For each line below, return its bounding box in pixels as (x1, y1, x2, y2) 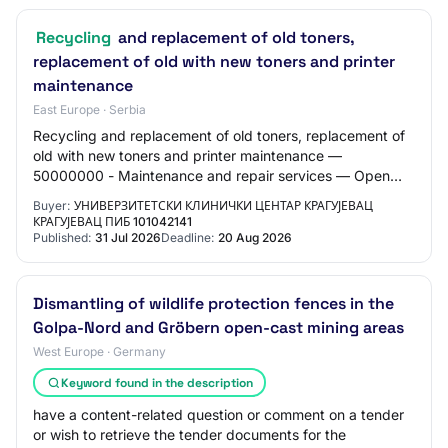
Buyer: (33, 198, 70, 213)
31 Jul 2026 (95, 230, 161, 245)
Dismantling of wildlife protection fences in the (33, 293, 394, 314)
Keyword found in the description (60, 374, 253, 391)
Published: (33, 230, 91, 245)
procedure (33, 187, 101, 204)
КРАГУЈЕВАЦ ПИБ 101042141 (33, 214, 192, 229)
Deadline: (161, 230, 214, 245)
